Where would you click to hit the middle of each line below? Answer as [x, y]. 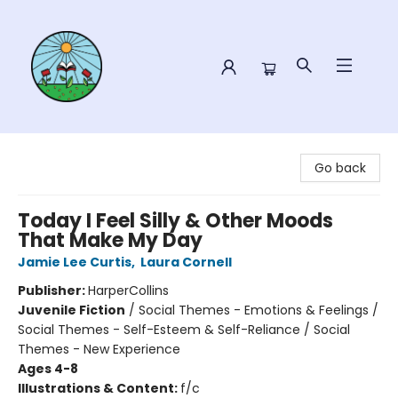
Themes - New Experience [99, 349]
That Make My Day [110, 240]
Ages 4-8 [48, 369]
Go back [340, 168]
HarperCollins [128, 291]
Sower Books [52, 148]
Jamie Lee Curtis [75, 262]
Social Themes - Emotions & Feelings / [259, 310]
